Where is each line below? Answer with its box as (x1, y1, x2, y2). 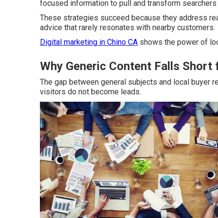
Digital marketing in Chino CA (40, 37, 138, 47)
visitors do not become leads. (40, 87, 141, 96)
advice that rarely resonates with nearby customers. (40, 23, 215, 32)
